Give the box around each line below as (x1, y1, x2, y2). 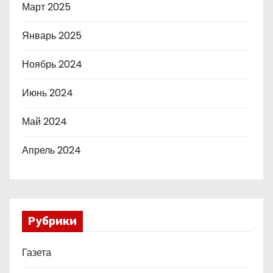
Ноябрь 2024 (22, 57, 82, 71)
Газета (22, 245, 51, 260)
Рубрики (28, 214, 77, 228)
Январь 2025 (22, 28, 82, 43)
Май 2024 (22, 114, 67, 129)
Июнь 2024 (22, 85, 73, 100)
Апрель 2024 (22, 143, 81, 157)
